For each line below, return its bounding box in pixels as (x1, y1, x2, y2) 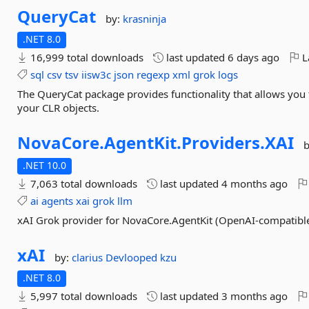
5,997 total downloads (28, 289, 138, 303)
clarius (72, 250, 106, 264)
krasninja (123, 12, 167, 26)
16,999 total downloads (28, 50, 144, 64)
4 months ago (221, 177, 288, 190)
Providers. (181, 131, 266, 154)
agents (41, 194, 74, 208)
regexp (137, 68, 170, 81)
